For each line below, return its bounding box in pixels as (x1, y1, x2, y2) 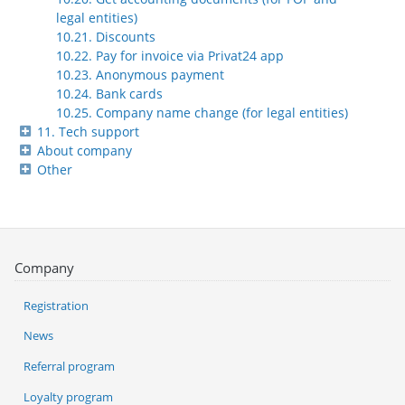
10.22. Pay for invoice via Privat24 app (56, 47, 284, 65)
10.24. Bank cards (56, 85, 163, 103)
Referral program (24, 358, 115, 375)
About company (37, 142, 132, 160)
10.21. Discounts (56, 28, 155, 46)
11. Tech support (37, 123, 139, 141)
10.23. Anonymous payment (56, 66, 224, 84)
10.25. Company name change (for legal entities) (56, 104, 348, 122)
